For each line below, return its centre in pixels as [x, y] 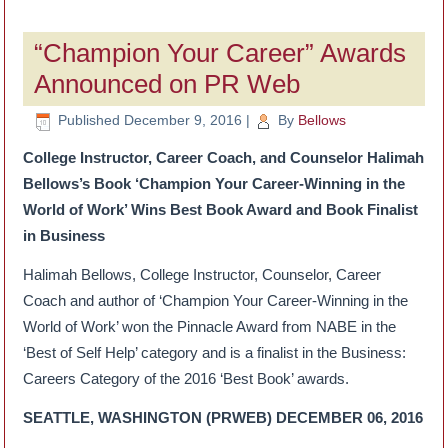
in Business [64, 235]
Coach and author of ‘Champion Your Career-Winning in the [216, 300]
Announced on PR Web [167, 84]
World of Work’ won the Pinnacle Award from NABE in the [210, 326]
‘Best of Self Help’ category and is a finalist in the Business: [215, 352]
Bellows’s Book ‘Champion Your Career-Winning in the [214, 183]
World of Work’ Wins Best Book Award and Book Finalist [221, 209]
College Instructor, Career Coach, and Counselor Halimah [224, 157]
